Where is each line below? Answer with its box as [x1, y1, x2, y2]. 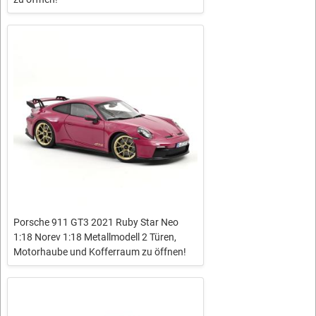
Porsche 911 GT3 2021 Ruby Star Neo [13, 216, 178, 228]
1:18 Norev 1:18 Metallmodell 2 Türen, [13, 231, 176, 243]
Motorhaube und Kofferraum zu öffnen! [13, 245, 186, 257]
